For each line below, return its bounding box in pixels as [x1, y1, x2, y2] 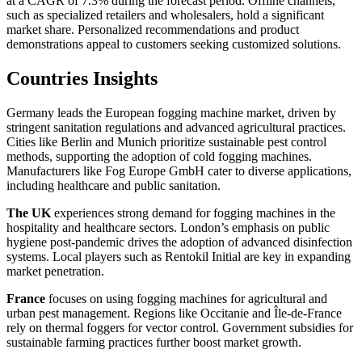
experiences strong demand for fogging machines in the [51, 206, 335, 221]
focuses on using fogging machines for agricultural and [45, 292, 327, 306]
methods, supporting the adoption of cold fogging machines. [6, 149, 312, 164]
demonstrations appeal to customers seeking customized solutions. [6, 37, 341, 52]
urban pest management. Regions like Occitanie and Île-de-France [6, 306, 342, 321]
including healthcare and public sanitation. [6, 179, 221, 193]
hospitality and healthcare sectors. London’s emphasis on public [6, 221, 330, 235]
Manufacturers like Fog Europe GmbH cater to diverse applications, [6, 164, 351, 179]
